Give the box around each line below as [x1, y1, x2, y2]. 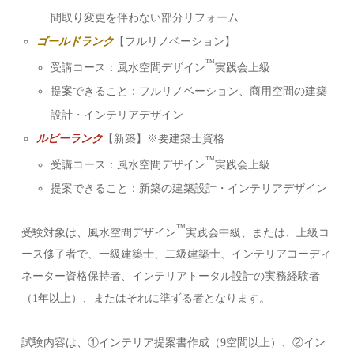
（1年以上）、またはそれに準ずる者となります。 [21, 292, 271, 305]
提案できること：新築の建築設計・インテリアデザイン [50, 182, 327, 194]
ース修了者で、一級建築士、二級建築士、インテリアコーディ [21, 248, 332, 261]
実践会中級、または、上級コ [186, 226, 330, 239]
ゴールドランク [36, 36, 114, 48]
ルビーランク [36, 133, 103, 145]
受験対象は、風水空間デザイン [21, 226, 177, 239]
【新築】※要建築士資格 [102, 133, 224, 145]
